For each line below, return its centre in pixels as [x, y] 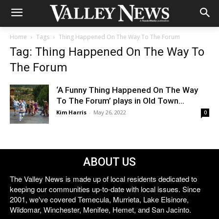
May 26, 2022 [110, 112]
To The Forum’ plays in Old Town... [120, 101]
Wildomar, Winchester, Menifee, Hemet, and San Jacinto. [100, 209]
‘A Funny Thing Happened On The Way [127, 90]
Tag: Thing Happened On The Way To [107, 52]
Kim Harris [71, 112]
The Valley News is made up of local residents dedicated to [103, 179]
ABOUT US [109, 162]
